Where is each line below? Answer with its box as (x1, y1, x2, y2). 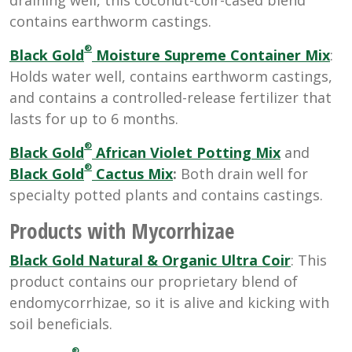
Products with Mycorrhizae (9, 215, 234, 245)
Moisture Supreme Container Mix (92, 45, 330, 64)
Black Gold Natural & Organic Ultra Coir (9, 250, 291, 269)
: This (291, 250, 327, 269)
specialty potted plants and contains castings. (9, 185, 323, 204)
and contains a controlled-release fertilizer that (9, 87, 332, 107)
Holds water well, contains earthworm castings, (9, 66, 332, 86)
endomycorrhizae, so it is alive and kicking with (9, 292, 329, 312)
